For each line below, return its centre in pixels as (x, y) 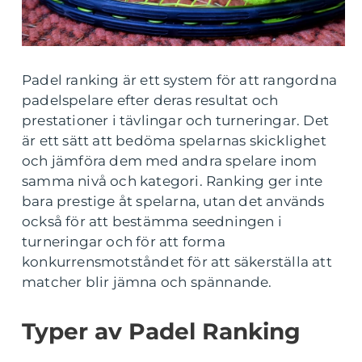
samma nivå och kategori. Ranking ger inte (173, 181)
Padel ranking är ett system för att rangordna (180, 80)
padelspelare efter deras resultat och (150, 100)
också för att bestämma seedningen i (152, 221)
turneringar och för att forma (124, 241)
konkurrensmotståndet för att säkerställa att (177, 261)
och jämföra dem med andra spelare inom (170, 160)
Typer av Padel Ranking (161, 331)
